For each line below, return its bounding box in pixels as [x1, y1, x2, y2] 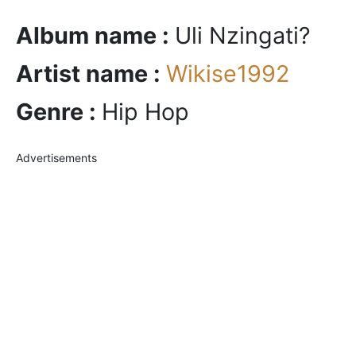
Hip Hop [102, 97, 189, 126]
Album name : [16, 21, 175, 49]
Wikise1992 [166, 59, 289, 87]
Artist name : [16, 59, 166, 87]
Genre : [16, 97, 102, 126]
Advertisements [16, 150, 97, 164]
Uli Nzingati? [175, 21, 311, 49]
